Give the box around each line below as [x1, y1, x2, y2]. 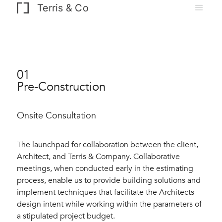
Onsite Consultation [17, 110, 96, 122]
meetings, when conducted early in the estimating [17, 163, 193, 174]
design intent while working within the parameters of [17, 199, 202, 210]
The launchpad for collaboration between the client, [17, 139, 198, 150]
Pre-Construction [17, 79, 106, 95]
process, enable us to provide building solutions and [17, 175, 201, 186]
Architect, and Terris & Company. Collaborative [17, 151, 180, 162]
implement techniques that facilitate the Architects [17, 187, 194, 198]
